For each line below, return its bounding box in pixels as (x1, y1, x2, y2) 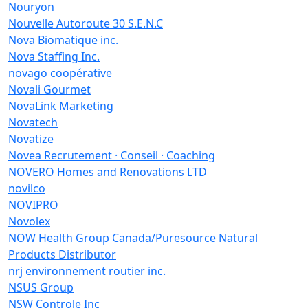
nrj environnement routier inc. (8, 263, 166, 278)
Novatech (8, 115, 58, 130)
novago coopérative (8, 65, 112, 80)
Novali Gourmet (8, 82, 91, 97)
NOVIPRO (8, 197, 58, 212)
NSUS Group (8, 280, 74, 295)
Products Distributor (8, 247, 116, 262)
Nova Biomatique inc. (8, 32, 118, 47)
